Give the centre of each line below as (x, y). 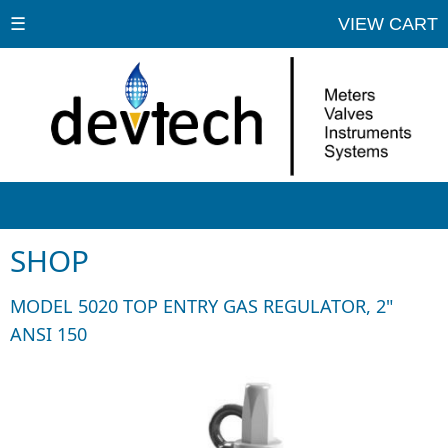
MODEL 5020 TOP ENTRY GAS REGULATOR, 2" (201, 306)
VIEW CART (385, 24)
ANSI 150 (48, 334)
